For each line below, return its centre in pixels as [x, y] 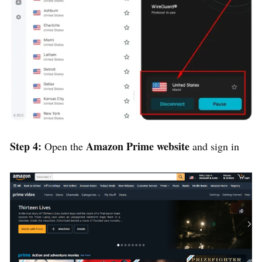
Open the [65, 146]
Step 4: [27, 146]
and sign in [216, 146]
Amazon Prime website [139, 146]
